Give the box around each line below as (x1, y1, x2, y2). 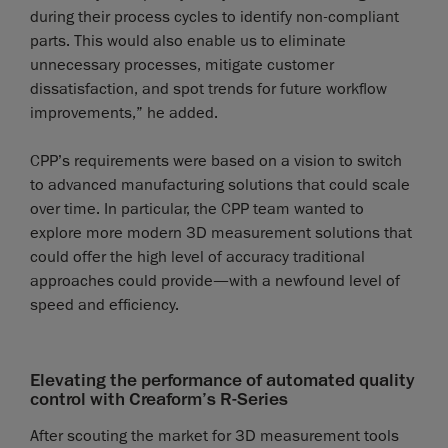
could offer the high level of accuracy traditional (30, 246, 365, 267)
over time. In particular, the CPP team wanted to (30, 198, 364, 219)
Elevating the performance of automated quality (30, 368, 414, 391)
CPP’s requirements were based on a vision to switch (30, 150, 402, 171)
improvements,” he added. (30, 102, 218, 123)
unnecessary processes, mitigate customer (30, 54, 334, 75)
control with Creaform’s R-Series (30, 387, 288, 410)
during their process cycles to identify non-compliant (30, 6, 399, 27)
